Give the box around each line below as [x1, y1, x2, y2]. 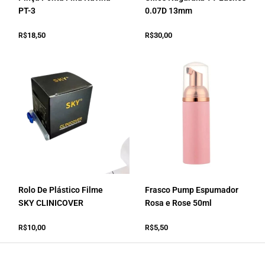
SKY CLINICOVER [18, 198, 84, 208]
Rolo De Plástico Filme [18, 185, 104, 195]
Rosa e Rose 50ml [145, 198, 212, 208]
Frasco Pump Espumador [145, 185, 239, 195]
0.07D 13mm [145, 6, 193, 16]
